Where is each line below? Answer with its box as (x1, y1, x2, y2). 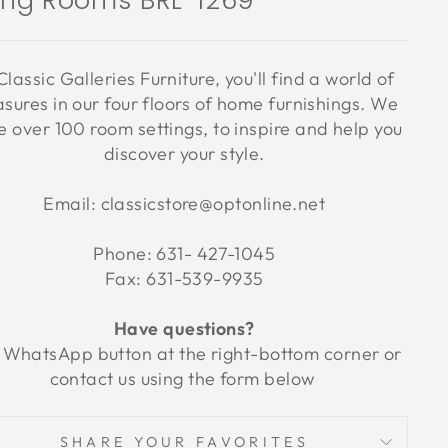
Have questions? (113, 317, 255, 340)
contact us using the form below (49, 367, 319, 390)
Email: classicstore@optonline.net (43, 192, 326, 215)
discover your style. (103, 142, 265, 165)
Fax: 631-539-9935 (104, 267, 264, 290)
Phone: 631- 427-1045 (93, 242, 276, 265)
